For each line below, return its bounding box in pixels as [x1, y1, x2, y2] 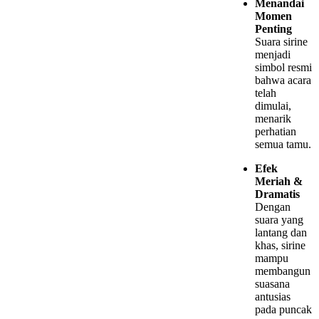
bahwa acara [255, 74, 311, 87]
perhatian [255, 125, 296, 138]
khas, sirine [255, 239, 305, 252]
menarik [255, 113, 291, 125]
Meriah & [255, 175, 303, 188]
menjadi [255, 48, 291, 61]
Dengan [255, 201, 291, 214]
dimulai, [255, 100, 291, 113]
